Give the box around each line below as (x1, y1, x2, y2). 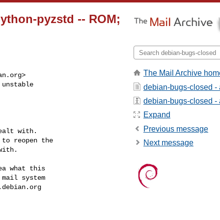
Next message (143, 138, 193, 147)
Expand (143, 110, 170, 119)
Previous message (143, 124, 208, 133)
